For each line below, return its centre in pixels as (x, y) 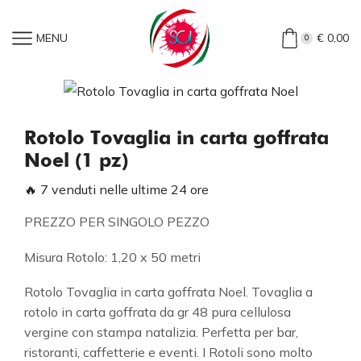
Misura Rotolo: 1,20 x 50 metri (112, 257)
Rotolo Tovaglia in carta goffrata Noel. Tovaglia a (168, 292)
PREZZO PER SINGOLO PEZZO (117, 222)
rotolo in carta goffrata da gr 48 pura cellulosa (158, 312)
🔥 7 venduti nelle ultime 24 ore (116, 189)
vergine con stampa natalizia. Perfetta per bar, (161, 332)
